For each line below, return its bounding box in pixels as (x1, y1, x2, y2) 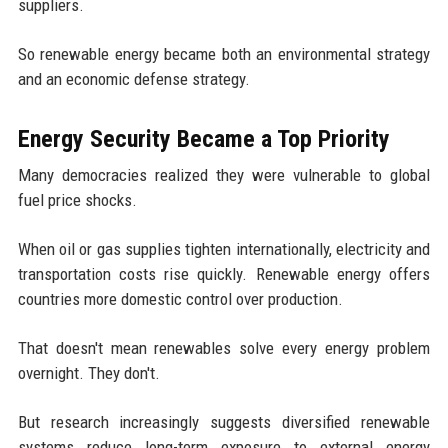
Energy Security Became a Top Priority (17, 125, 390, 154)
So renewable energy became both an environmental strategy (17, 44, 431, 65)
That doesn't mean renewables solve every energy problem (17, 338, 431, 359)
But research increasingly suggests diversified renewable (17, 412, 431, 433)
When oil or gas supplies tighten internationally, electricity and (17, 239, 431, 260)
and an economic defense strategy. (17, 69, 250, 90)
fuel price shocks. (17, 190, 137, 211)
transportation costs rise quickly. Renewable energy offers (17, 264, 431, 285)
